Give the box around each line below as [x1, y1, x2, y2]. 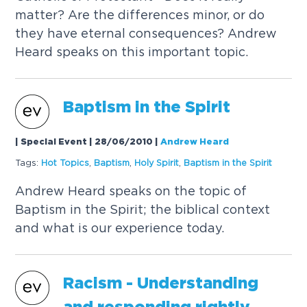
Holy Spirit [134, 158, 180, 168]
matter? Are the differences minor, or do [15, 8, 265, 22]
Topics [60, 158, 90, 168]
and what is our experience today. [15, 221, 225, 234]
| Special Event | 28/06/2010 [15, 138, 153, 146]
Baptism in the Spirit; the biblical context [15, 202, 271, 216]
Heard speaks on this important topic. [15, 45, 249, 59]
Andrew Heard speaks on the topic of [15, 184, 247, 197]
